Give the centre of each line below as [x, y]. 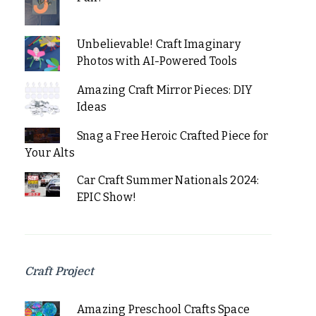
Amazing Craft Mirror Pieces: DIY [165, 90]
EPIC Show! [106, 197]
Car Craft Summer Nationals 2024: [168, 180]
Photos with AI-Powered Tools [157, 61]
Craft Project [59, 272]
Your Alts [50, 153]
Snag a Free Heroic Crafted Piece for [172, 136]
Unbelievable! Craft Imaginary [158, 44]
